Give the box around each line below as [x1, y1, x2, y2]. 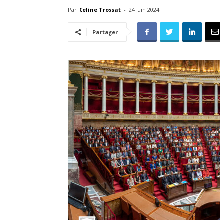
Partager [92, 28, 118, 36]
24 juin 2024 [129, 6, 159, 13]
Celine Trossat [79, 6, 121, 13]
